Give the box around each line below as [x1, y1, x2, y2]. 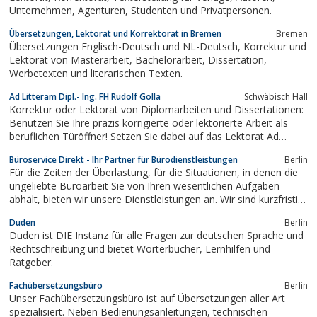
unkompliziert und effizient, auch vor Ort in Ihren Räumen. [136, 219, 273, 233]
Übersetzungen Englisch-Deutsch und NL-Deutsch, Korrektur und [9, 39, 243, 53]
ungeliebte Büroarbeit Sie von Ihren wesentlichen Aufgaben [9, 178, 279, 192]
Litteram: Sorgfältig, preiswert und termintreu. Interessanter [9, 142, 103, 156]
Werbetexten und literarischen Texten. [9, 66, 183, 80]
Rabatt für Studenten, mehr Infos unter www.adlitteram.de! [110, 156, 278, 170]
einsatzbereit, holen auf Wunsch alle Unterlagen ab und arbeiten [9, 205, 74, 219]
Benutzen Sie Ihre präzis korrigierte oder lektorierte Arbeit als [9, 115, 288, 129]
